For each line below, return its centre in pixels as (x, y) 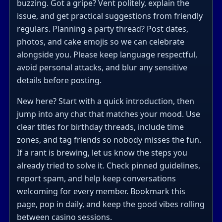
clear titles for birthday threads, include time (100, 127)
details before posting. (59, 80)
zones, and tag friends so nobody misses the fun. (109, 139)
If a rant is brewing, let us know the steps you (102, 152)
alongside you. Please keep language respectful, (107, 54)
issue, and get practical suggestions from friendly (110, 16)
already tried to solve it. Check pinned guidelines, (108, 165)
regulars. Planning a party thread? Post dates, (102, 28)
